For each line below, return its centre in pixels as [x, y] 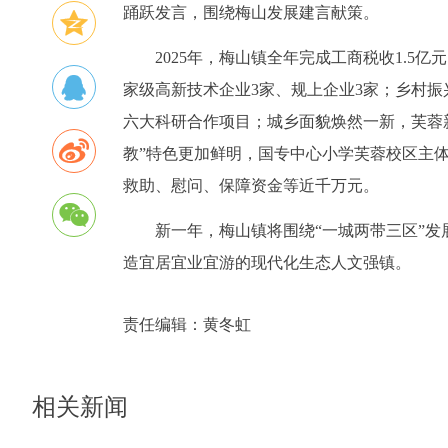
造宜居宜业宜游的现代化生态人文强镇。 [267, 262]
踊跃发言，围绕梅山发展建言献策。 [251, 13]
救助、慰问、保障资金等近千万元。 [251, 186]
